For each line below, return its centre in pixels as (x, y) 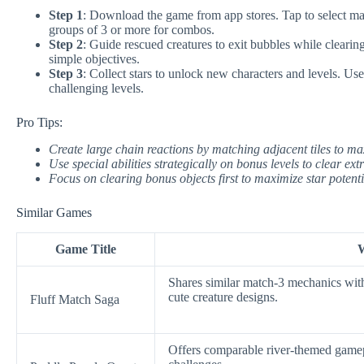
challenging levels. (96, 89)
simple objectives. (94, 59)
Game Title (86, 249)
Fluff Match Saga (75, 299)
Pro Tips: (39, 123)
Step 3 (66, 74)
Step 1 (66, 15)
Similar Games (54, 213)
